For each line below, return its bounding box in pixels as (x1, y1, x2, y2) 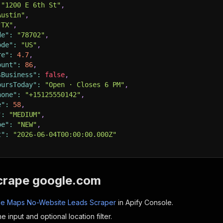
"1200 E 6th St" (1, 1, 61, 9)
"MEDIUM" (9, 111, 41, 118)
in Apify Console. (116, 198, 173, 207)
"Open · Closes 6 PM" (45, 81, 124, 89)
